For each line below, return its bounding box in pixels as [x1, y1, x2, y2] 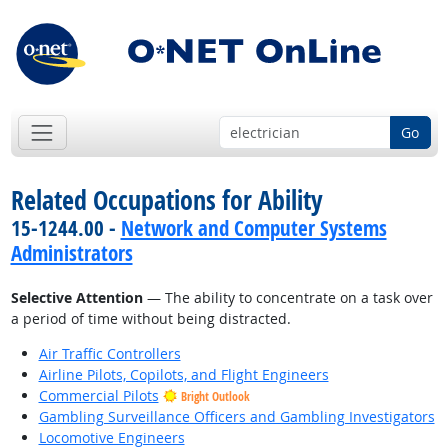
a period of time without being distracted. [10, 309, 291, 329]
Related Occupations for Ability [10, 182, 323, 219]
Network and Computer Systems [120, 214, 387, 243]
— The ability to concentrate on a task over [142, 288, 433, 308]
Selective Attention [10, 288, 143, 308]
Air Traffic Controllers [38, 344, 181, 364]
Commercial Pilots [38, 386, 159, 406]
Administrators [10, 239, 133, 268]
